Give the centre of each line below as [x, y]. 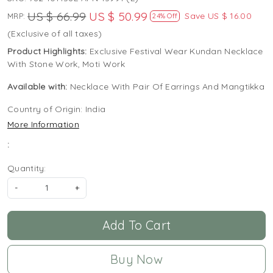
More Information [43, 125]
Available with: [39, 87]
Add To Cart [136, 225]
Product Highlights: [48, 51]
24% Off [165, 16]
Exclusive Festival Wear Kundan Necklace [176, 51]
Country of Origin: [46, 109]
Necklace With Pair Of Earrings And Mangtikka [167, 87]
